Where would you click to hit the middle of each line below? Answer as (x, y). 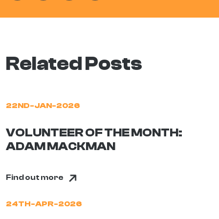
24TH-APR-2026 (44, 204)
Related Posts (74, 64)
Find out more (35, 177)
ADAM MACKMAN (61, 146)
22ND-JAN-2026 (43, 106)
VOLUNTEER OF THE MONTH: (94, 133)
